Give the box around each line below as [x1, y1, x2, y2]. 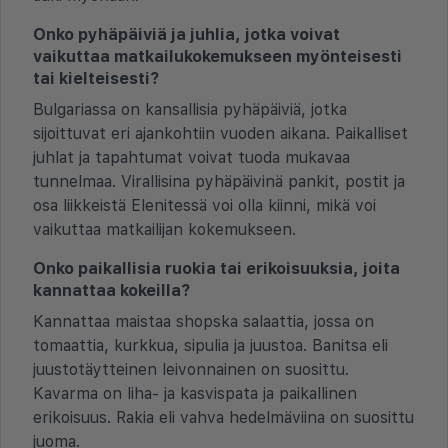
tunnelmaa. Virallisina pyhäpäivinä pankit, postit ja [33, 171, 405, 191]
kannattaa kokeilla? [33, 280, 190, 300]
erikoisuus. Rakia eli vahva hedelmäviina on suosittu [33, 407, 414, 427]
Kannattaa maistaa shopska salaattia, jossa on [33, 311, 374, 331]
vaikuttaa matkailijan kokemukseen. [33, 219, 296, 239]
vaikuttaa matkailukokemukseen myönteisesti [33, 46, 402, 66]
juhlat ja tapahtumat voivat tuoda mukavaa [33, 147, 350, 167]
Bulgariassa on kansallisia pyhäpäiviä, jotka [33, 99, 347, 119]
